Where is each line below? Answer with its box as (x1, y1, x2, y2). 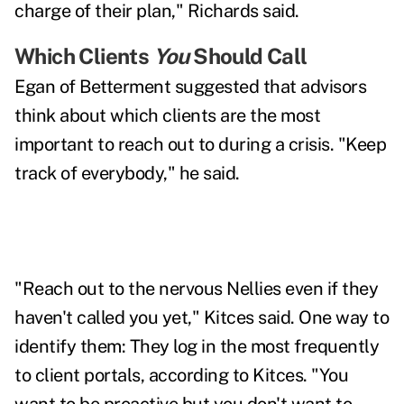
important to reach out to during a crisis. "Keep (14, 133, 386, 156)
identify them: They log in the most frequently (14, 335, 379, 358)
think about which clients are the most (14, 105, 320, 127)
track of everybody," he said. (14, 162, 240, 185)
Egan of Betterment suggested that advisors (14, 76, 366, 98)
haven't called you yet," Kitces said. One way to (14, 307, 389, 329)
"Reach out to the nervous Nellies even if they (14, 278, 378, 300)
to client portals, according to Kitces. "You (14, 364, 348, 387)
